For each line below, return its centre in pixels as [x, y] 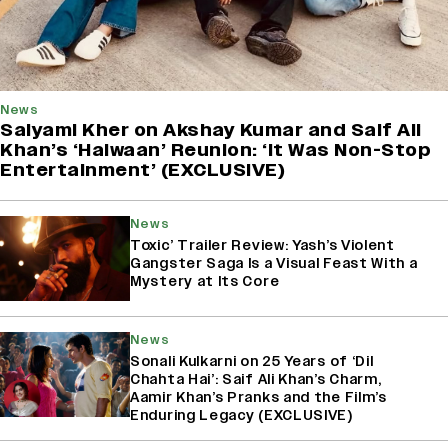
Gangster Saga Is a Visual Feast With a [274, 264]
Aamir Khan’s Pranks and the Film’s [258, 398]
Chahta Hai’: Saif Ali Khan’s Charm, [256, 380]
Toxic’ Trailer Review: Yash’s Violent [262, 246]
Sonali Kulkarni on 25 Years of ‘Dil [252, 362]
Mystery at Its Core [205, 282]
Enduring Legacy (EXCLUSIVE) [241, 416]
